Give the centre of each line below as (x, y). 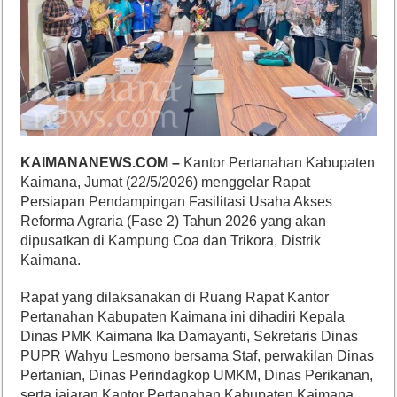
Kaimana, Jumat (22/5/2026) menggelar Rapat (166, 183)
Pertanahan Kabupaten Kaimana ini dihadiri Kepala (183, 317)
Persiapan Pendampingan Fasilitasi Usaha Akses (177, 202)
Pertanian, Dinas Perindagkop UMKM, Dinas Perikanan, (197, 376)
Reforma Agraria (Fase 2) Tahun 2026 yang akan (174, 222)
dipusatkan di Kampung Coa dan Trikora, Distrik (171, 241)
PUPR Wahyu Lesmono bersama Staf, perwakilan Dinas (198, 356)
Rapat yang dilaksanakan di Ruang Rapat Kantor (175, 298)
